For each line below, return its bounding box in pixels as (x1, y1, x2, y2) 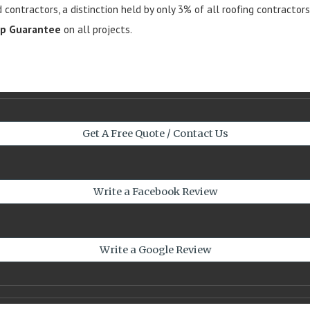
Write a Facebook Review (93, 185, 217, 198)
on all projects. (61, 22, 133, 37)
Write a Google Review (99, 244, 211, 256)
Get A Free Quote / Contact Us (82, 127, 228, 140)
